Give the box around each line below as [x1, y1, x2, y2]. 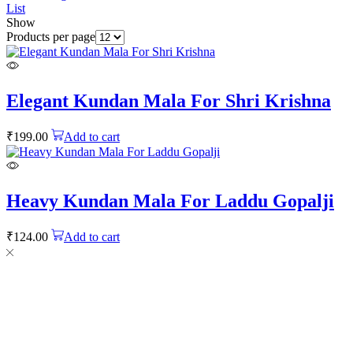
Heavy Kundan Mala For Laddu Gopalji [6, 190, 334, 211]
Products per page [6, 29, 95, 43]
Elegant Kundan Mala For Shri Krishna [6, 90, 331, 111]
